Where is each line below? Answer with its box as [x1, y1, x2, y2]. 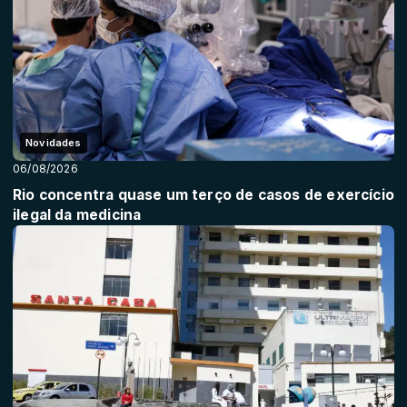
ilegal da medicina [13, 206, 142, 224]
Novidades [25, 136, 82, 150]
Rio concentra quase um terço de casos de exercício [13, 186, 394, 204]
